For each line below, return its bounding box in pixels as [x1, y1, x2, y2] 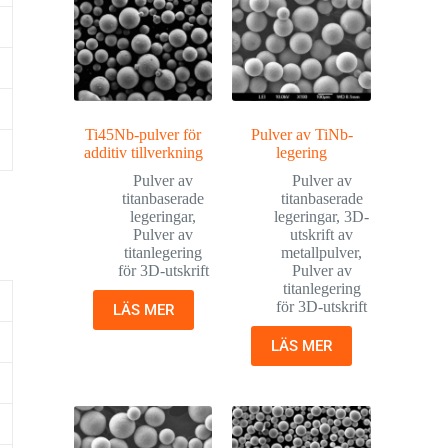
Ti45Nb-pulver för [85, 125, 202, 143]
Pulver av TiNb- [250, 125, 353, 143]
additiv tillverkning [83, 143, 203, 161]
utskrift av [290, 225, 354, 243]
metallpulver [281, 243, 359, 261]
